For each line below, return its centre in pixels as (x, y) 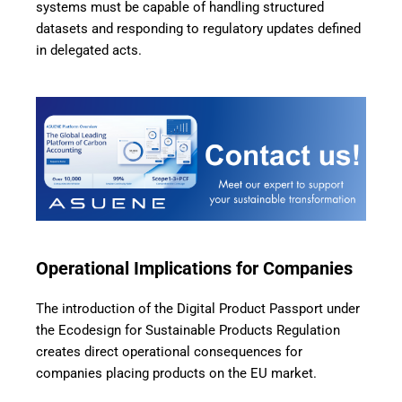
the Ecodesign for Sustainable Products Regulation (188, 331)
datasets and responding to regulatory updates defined (198, 29)
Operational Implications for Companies (194, 269)
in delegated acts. (89, 51)
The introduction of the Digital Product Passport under (198, 309)
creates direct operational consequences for (169, 352)
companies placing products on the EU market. (176, 374)
